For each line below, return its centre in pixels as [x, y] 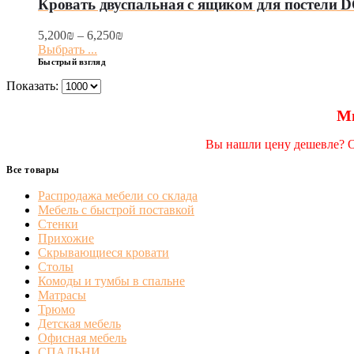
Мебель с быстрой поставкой [116, 209]
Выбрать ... [68, 49]
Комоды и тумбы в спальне [111, 281]
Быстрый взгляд [72, 61]
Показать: [34, 85]
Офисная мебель [82, 337]
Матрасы [62, 295]
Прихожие [66, 238]
